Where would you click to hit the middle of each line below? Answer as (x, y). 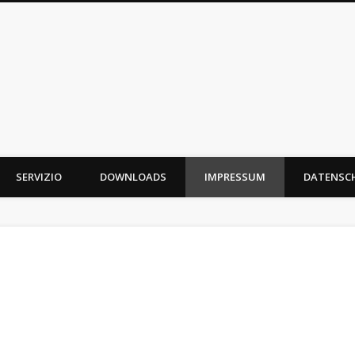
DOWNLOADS (133, 176)
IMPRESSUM (235, 176)
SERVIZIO (39, 176)
